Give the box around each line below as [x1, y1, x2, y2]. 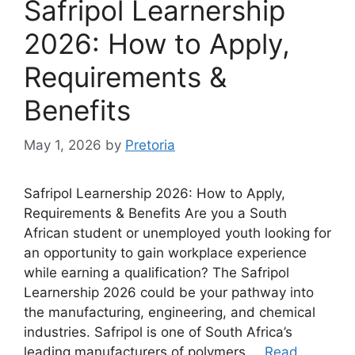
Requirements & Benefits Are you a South [24, 205, 287, 221]
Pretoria [125, 137, 175, 153]
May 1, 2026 [24, 137, 101, 153]
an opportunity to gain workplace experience [24, 245, 307, 261]
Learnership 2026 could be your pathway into [24, 284, 314, 300]
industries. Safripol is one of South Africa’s [24, 324, 292, 340]
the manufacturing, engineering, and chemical [24, 304, 315, 320]
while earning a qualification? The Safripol [24, 265, 289, 281]
